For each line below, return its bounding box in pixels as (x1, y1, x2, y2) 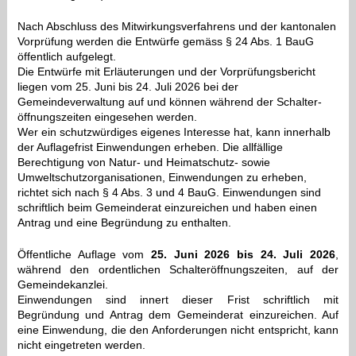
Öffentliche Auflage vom (17, 248, 151, 261)
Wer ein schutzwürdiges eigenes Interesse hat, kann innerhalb (17, 126, 331, 139)
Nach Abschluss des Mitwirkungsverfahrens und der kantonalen (17, 20, 336, 33)
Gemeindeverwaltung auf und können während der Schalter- (17, 95, 322, 109)
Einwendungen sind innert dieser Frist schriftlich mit (17, 293, 339, 307)
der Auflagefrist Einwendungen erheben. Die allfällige (17, 141, 283, 154)
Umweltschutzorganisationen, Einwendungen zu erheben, (17, 171, 307, 184)
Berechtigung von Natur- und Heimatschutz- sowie (17, 156, 270, 169)
